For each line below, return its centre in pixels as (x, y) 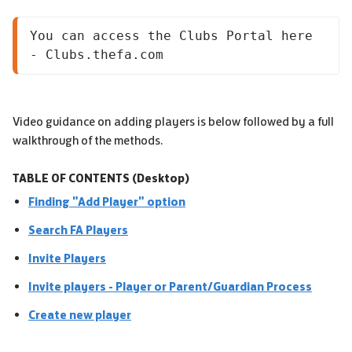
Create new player (80, 315)
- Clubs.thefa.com (97, 55)
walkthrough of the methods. (88, 140)
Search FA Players (78, 230)
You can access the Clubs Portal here (171, 36)
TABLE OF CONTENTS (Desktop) (101, 178)
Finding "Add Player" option (107, 202)
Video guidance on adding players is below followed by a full (173, 121)
